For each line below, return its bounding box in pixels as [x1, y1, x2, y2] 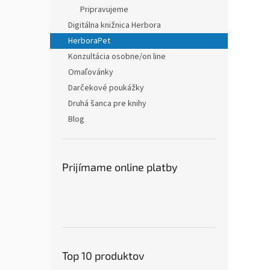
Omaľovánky [68, 66, 113, 78]
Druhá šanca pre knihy [68, 98, 146, 110]
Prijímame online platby [62, 160, 178, 174]
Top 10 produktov [62, 249, 145, 262]
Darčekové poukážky [68, 82, 144, 94]
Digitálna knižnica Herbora [68, 19, 161, 31]
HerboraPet [68, 35, 110, 47]
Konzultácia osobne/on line [68, 51, 166, 63]
